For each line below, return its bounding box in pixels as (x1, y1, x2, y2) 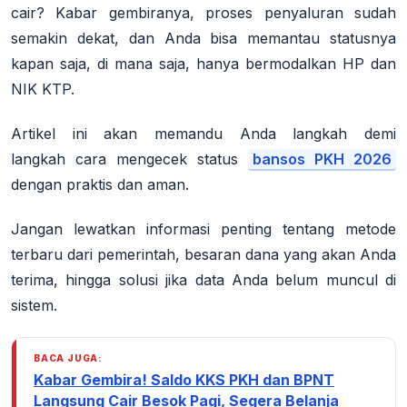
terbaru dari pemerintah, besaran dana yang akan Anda (11, 244, 396, 263)
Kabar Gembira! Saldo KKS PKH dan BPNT (34, 370, 334, 389)
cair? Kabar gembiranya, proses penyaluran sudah (11, 4, 396, 23)
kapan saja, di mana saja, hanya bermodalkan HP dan (11, 55, 396, 74)
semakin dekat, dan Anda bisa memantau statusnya (11, 29, 396, 48)
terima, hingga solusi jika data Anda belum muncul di (11, 270, 396, 289)
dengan (11, 174, 66, 194)
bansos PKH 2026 (253, 149, 392, 168)
